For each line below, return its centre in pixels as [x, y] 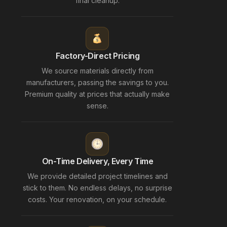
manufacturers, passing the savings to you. [97, 82]
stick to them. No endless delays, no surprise [97, 187]
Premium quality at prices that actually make [98, 94]
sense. [97, 105]
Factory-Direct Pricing [98, 55]
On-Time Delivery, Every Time [98, 161]
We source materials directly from [97, 70]
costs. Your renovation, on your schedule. [98, 199]
